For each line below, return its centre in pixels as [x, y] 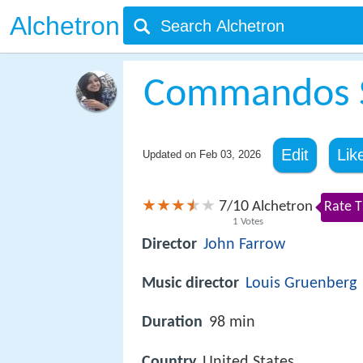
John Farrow [244, 245]
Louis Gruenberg [301, 284]
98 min [232, 323]
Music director [190, 284]
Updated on [171, 154]
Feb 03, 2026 [230, 154]
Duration [172, 323]
